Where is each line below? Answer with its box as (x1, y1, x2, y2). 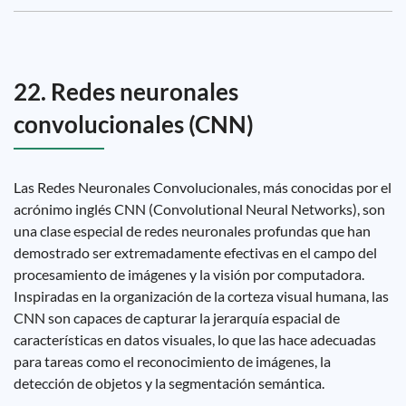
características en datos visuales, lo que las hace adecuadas (14, 331, 376, 348)
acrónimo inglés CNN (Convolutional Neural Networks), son (14, 200, 385, 217)
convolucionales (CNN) (14, 110, 254, 139)
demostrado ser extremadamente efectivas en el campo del (14, 244, 377, 261)
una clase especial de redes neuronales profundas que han (14, 222, 371, 239)
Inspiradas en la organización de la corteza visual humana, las (14, 287, 389, 304)
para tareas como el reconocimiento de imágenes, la (14, 353, 331, 370)
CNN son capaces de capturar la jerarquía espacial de (14, 309, 340, 326)
